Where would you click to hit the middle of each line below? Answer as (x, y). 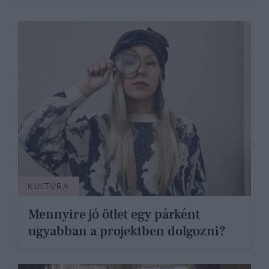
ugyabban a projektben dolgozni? (127, 231)
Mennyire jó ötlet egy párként (114, 215)
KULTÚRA (49, 186)
